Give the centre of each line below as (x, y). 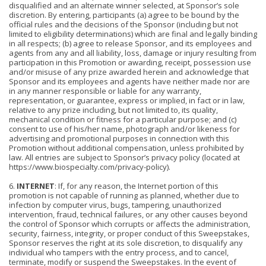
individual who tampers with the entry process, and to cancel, (119, 252)
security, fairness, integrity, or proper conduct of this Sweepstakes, (129, 233)
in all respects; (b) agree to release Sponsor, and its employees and (130, 43)
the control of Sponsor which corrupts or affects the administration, (129, 224)
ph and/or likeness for (199, 129)
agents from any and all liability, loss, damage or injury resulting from (133, 53)
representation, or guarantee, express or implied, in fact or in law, (127, 100)
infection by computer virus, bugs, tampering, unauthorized (115, 205)
